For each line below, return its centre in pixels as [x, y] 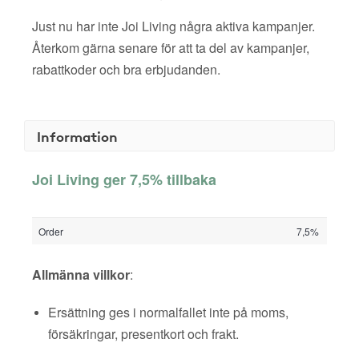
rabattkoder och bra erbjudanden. [126, 69]
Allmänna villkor [81, 274]
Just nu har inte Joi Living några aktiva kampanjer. [173, 26]
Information [77, 136]
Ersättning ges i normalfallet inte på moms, [168, 312]
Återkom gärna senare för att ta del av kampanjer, [171, 48]
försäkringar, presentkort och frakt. [143, 334]
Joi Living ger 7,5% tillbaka [124, 179]
